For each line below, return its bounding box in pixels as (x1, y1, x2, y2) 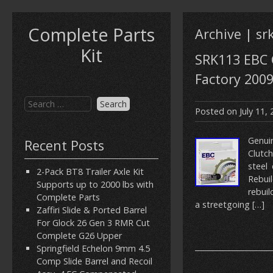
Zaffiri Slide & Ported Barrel (37, 204, 147, 216)
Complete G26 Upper (37, 230, 122, 241)
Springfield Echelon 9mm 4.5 (37, 243, 150, 254)
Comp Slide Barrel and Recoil (37, 255, 152, 267)
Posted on (195, 105, 239, 117)
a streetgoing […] (195, 199, 264, 210)
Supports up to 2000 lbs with (37, 179, 154, 190)
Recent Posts (24, 136, 104, 154)
